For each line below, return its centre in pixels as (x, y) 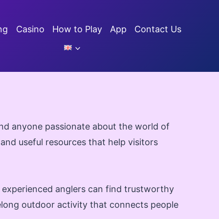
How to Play (77, 29)
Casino (30, 29)
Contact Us (158, 29)
